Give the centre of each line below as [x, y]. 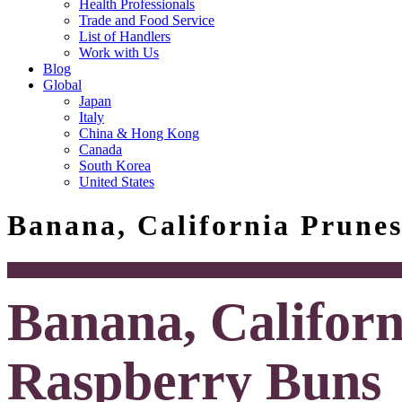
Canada [100, 149]
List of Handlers [125, 36]
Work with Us [119, 52]
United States [117, 182]
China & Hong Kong [139, 133]
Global [62, 85]
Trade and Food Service [147, 20]
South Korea [115, 166]
